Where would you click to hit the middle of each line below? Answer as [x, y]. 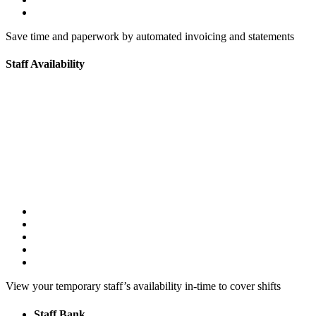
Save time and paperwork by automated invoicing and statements [150, 36]
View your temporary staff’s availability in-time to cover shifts [143, 286]
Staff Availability [45, 64]
